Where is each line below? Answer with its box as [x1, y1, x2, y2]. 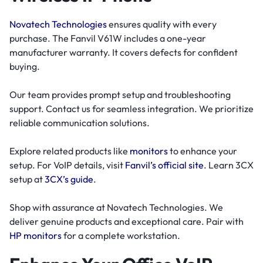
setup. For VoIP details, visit [9, 159, 125, 171]
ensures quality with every [107, 18, 217, 30]
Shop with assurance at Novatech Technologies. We [9, 201, 223, 213]
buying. [9, 60, 40, 72]
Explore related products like [9, 144, 130, 157]
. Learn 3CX [204, 159, 254, 171]
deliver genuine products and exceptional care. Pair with [9, 215, 244, 227]
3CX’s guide [45, 173, 93, 185]
